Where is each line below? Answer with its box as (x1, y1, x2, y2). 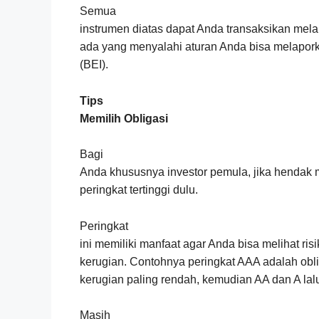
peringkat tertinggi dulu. (80, 184, 198, 197)
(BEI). (80, 58, 108, 71)
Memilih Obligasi (80, 112, 168, 125)
